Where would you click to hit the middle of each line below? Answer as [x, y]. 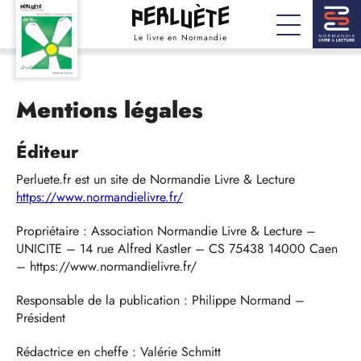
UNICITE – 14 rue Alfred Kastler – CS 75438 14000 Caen [177, 249]
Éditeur [50, 151]
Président [43, 318]
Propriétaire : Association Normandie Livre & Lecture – [166, 231]
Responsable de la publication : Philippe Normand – [160, 300]
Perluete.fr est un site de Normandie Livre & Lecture [156, 179]
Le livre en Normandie [180, 38]
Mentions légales [110, 110]
